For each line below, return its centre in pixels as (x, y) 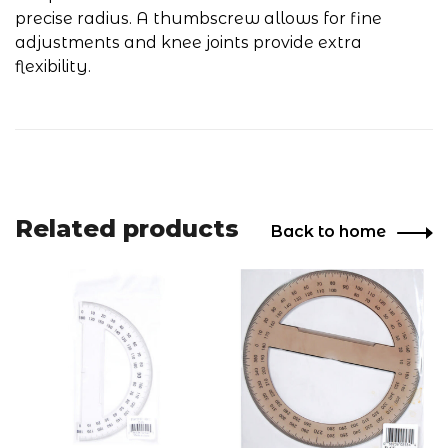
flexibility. (53, 66)
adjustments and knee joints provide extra (188, 42)
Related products (127, 228)
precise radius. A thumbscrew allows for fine (198, 18)
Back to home (328, 231)
